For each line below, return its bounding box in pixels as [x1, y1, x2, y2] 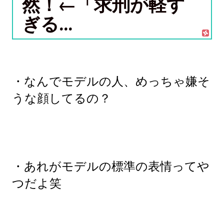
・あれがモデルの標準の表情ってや [12, 158, 209, 174]
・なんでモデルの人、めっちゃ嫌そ [12, 73, 210, 89]
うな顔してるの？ [12, 90, 111, 106]
